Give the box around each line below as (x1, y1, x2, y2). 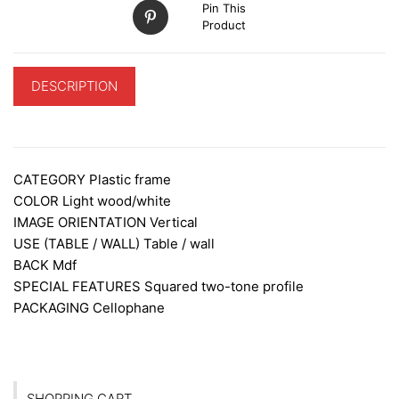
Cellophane (93, 298, 165, 316)
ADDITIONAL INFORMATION (31, 118, 204, 135)
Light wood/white (62, 191, 171, 209)
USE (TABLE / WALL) (13, 234, 143, 252)
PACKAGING (13, 298, 93, 316)
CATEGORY (13, 170, 89, 188)
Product (201, 17, 246, 32)
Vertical (150, 213, 198, 231)
